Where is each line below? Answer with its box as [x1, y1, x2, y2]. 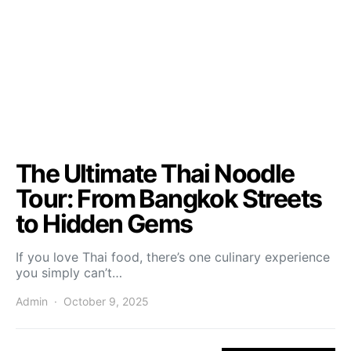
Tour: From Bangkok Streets [16, 183, 322, 214]
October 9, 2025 [63, 295, 149, 308]
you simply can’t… [16, 265, 122, 280]
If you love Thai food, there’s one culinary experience [16, 249, 330, 265]
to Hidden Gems [16, 208, 193, 239]
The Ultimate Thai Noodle [16, 158, 295, 189]
